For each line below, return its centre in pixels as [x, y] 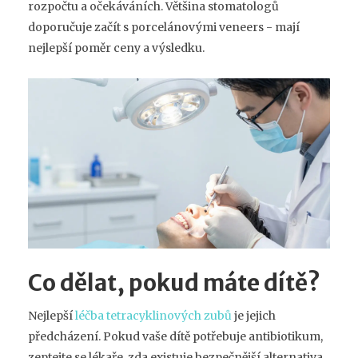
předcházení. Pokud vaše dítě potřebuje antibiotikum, [175, 336]
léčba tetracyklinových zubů [153, 315]
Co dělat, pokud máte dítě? [174, 282]
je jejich [254, 315]
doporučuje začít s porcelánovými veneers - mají [164, 28]
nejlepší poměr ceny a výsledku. [116, 48]
